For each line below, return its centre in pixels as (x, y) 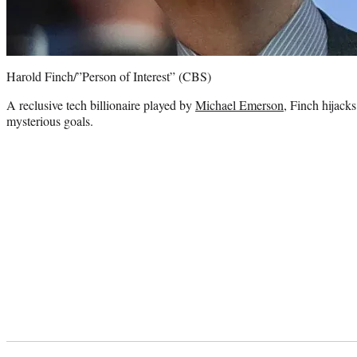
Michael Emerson (239, 104)
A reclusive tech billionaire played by (101, 104)
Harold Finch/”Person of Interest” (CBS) (109, 76)
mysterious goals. (50, 120)
